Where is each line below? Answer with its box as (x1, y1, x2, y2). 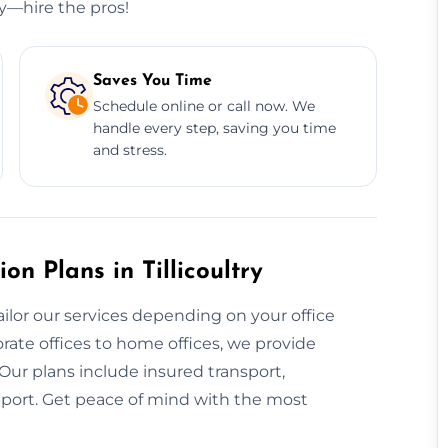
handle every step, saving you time (92, 118, 336, 137)
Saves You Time (92, 72, 212, 89)
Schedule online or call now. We (92, 96, 315, 115)
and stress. (92, 140, 167, 159)
